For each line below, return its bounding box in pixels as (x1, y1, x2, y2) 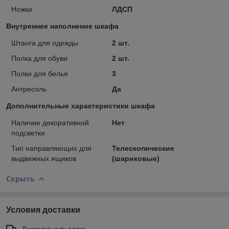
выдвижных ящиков (11, 154, 76, 163)
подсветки (11, 128, 45, 137)
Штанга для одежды (11, 38, 78, 47)
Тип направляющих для (11, 144, 91, 152)
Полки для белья (11, 69, 68, 78)
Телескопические (111, 144, 174, 152)
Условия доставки (6, 205, 80, 214)
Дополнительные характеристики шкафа (6, 101, 155, 110)
